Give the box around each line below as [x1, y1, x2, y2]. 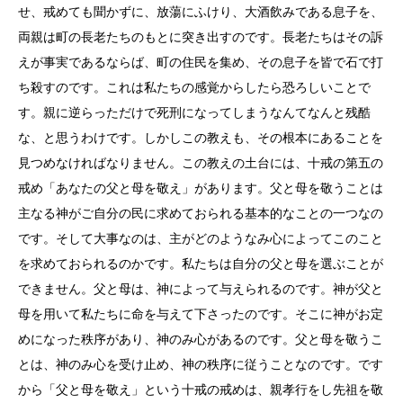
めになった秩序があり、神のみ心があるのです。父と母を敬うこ [18, 332, 383, 346]
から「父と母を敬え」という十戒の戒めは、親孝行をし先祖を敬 [18, 382, 383, 397]
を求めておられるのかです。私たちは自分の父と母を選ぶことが [18, 256, 383, 271]
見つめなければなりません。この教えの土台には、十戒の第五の [18, 156, 383, 170]
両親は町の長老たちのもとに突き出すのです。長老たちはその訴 [18, 30, 383, 44]
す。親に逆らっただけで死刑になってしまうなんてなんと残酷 [18, 105, 371, 120]
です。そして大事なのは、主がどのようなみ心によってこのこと [18, 231, 383, 246]
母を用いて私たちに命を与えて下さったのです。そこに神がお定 [18, 307, 383, 321]
